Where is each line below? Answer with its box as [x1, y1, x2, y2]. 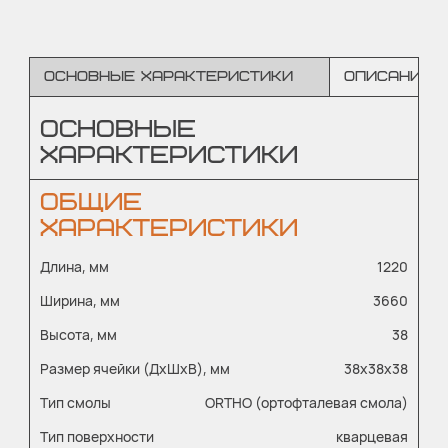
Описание [344, 68, 432, 85]
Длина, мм [40, 257, 109, 276]
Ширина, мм [40, 291, 120, 310]
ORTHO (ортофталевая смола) [205, 393, 408, 412]
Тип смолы [40, 393, 111, 412]
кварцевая [336, 427, 408, 446]
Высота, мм [40, 325, 117, 344]
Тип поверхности [40, 427, 154, 446]
